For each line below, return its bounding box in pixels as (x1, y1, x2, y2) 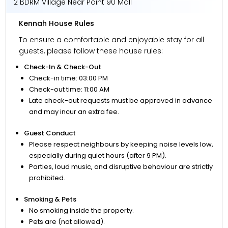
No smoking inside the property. (29, 206, 134, 215)
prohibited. (29, 173, 66, 183)
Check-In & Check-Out (24, 62, 102, 72)
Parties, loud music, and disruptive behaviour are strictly (29, 162, 213, 172)
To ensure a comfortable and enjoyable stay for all (19, 35, 205, 45)
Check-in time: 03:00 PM (29, 73, 108, 83)
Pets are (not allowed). (29, 217, 105, 226)
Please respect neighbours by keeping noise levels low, (29, 139, 214, 149)
